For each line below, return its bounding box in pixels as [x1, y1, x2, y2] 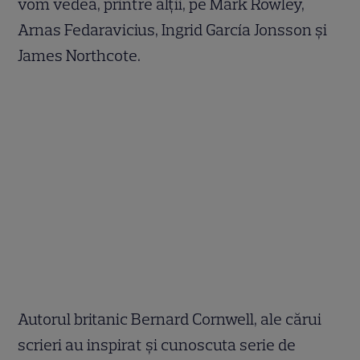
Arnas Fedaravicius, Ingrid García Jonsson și [18, 19, 328, 39]
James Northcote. [18, 45, 141, 65]
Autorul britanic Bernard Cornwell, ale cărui [18, 309, 322, 329]
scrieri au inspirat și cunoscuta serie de [18, 334, 297, 354]
